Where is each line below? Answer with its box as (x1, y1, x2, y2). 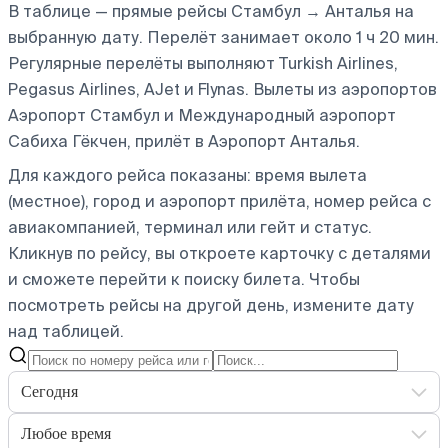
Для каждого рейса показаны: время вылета (8, 164, 367, 186)
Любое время (21, 424, 111, 442)
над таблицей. (8, 320, 124, 342)
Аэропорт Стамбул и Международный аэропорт (8, 104, 396, 126)
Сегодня (21, 382, 78, 400)
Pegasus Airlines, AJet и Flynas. (8, 78, 249, 100)
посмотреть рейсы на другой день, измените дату (8, 294, 414, 316)
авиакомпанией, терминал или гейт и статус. (8, 216, 372, 238)
